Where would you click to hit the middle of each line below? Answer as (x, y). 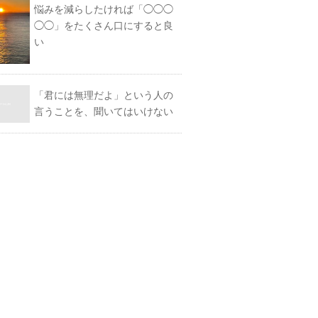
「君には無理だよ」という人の (104, 95)
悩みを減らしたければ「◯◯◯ (104, 9)
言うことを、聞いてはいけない (104, 111)
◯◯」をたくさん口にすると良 (104, 26)
